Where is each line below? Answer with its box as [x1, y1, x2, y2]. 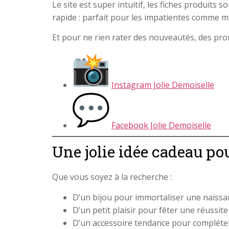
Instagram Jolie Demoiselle [111, 79, 214, 91]
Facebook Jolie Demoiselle [111, 120, 211, 131]
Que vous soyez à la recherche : [52, 171, 172, 183]
